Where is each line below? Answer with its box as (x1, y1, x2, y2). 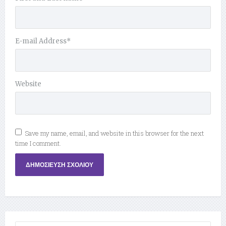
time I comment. (15, 139, 61, 148)
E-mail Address (15, 37, 67, 46)
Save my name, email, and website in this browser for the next (25, 129, 204, 138)
